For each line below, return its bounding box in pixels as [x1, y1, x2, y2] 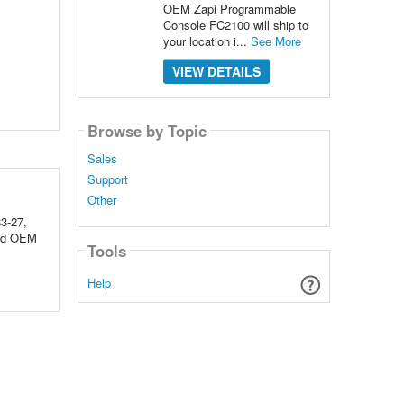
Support [87, 170, 128, 188]
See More [250, 32, 301, 50]
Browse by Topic [87, 119, 207, 142]
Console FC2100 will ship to [162, 16, 308, 33]
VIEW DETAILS [171, 62, 261, 80]
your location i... [162, 32, 251, 50]
